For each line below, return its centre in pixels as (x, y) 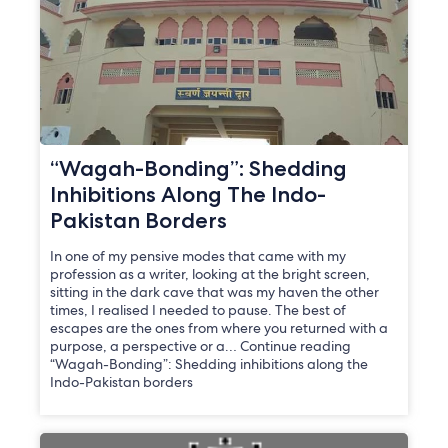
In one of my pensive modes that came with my (198, 255)
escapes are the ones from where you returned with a (219, 327)
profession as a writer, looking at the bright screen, (210, 273)
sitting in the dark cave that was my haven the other (215, 291)
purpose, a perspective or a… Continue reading (201, 345)
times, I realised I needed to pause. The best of (198, 309)
